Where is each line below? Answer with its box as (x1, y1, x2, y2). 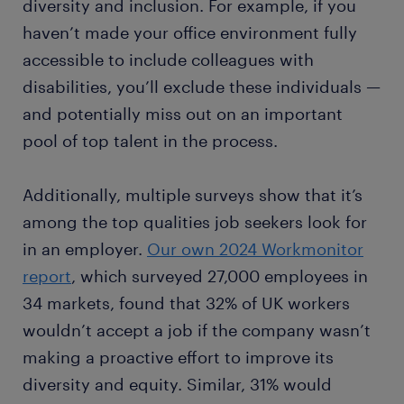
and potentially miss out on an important (23, 104, 343, 124)
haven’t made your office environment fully (23, 23, 357, 42)
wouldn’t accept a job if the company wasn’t (23, 320, 371, 340)
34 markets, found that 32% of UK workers (23, 293, 350, 313)
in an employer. (23, 239, 147, 259)
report (23, 266, 71, 286)
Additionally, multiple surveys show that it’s (23, 185, 363, 205)
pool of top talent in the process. (23, 131, 278, 151)
